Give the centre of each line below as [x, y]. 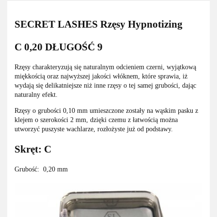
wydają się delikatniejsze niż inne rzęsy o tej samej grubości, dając [105, 86]
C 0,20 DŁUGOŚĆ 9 [59, 47]
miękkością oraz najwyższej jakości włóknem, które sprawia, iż [101, 77]
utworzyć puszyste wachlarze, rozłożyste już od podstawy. [94, 129]
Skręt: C [33, 149]
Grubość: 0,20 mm [41, 169]
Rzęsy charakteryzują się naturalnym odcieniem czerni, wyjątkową [105, 67]
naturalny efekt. [36, 95]
